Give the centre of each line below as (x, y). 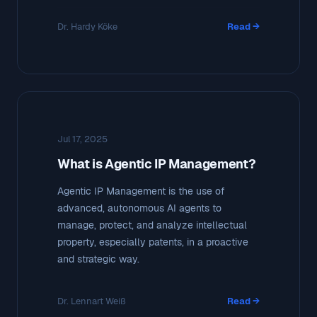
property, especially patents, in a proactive (153, 242)
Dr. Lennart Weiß (92, 301)
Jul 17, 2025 (82, 139)
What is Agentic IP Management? (157, 163)
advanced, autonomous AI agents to (139, 208)
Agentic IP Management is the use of (141, 191)
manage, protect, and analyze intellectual (152, 225)
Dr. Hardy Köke (87, 26)
